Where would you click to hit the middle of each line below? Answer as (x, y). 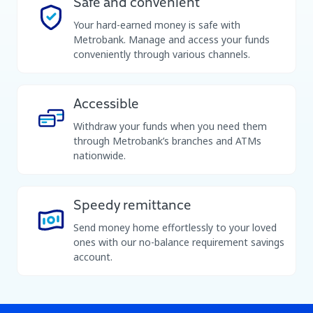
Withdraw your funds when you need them (170, 126)
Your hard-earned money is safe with (157, 25)
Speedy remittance (132, 206)
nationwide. (100, 155)
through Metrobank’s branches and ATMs (167, 141)
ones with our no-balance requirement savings (179, 242)
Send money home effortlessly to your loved (175, 227)
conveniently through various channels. (162, 54)
